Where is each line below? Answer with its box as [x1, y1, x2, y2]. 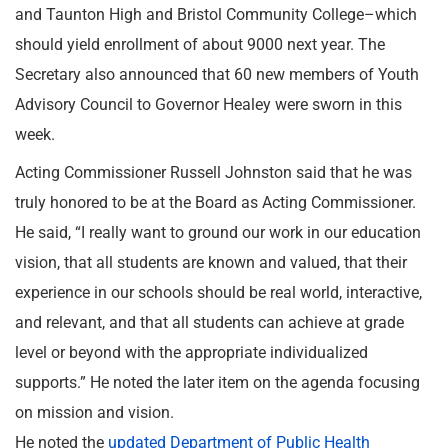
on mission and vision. [15, 403, 174, 422]
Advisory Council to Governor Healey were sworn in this [15, 95, 402, 114]
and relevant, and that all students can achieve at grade [15, 313, 404, 332]
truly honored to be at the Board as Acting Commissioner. [15, 193, 416, 212]
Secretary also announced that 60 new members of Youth [15, 65, 419, 84]
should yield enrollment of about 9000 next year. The [15, 35, 385, 54]
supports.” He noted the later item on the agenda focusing [15, 373, 420, 392]
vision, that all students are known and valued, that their [15, 253, 407, 272]
